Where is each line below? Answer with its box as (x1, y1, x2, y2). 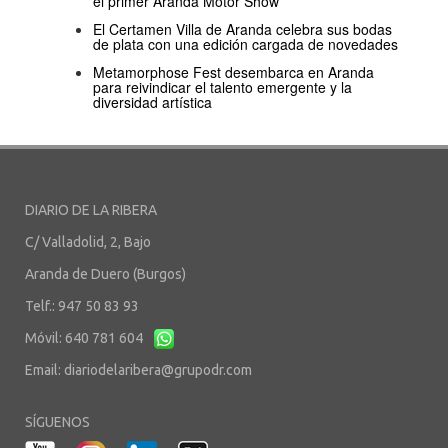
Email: (25, 362, 64, 379)
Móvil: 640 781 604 (25, 330, 146, 347)
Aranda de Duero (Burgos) (25, 266, 186, 283)
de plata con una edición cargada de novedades (93, 34, 398, 55)
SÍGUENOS (25, 414, 90, 431)
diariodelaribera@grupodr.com (64, 362, 252, 379)
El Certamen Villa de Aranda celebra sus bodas (93, 19, 392, 40)
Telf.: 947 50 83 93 (25, 298, 139, 315)
